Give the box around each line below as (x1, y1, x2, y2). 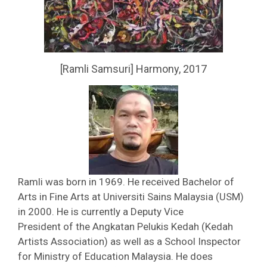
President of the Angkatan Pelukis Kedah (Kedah (18, 221, 233, 232)
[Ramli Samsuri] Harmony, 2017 (60, 63, 207, 75)
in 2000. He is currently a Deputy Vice (18, 206, 184, 218)
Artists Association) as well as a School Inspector (18, 235, 241, 247)
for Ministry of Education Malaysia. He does (18, 250, 213, 262)
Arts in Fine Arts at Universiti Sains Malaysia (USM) (18, 191, 244, 203)
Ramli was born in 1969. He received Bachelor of (18, 176, 234, 188)
